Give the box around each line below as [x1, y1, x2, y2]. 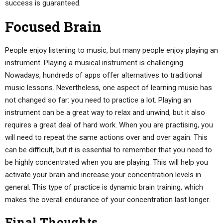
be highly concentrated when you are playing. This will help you [5, 157, 208, 167]
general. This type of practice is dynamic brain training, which [5, 182, 203, 192]
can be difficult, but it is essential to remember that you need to [5, 145, 212, 154]
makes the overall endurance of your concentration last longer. [5, 195, 210, 204]
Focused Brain [5, 17, 102, 36]
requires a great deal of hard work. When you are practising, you [5, 120, 213, 129]
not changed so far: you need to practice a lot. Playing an [5, 95, 191, 105]
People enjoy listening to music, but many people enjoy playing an [5, 45, 218, 55]
